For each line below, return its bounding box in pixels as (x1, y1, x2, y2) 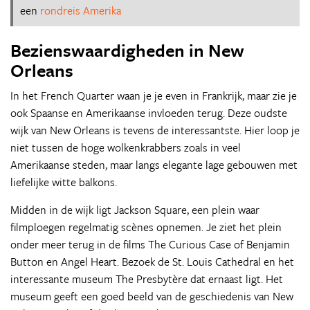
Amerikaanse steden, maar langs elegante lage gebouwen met (10, 156, 298, 173)
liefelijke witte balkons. (10, 174, 117, 190)
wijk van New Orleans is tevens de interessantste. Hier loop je (10, 122, 300, 138)
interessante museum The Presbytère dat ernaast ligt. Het (10, 271, 283, 287)
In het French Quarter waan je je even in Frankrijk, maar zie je (10, 87, 297, 104)
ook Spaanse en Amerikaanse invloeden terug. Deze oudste (10, 104, 287, 121)
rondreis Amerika (40, 2, 121, 19)
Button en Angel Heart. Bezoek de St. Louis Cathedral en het (10, 253, 294, 270)
